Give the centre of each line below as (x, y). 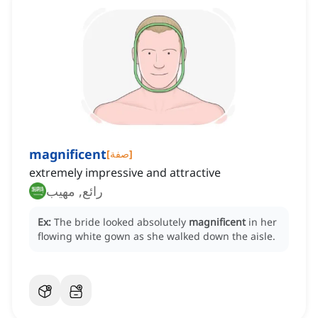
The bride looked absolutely (121, 222)
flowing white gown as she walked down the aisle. (157, 236)
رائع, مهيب (75, 191)
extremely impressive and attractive (125, 173)
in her (263, 222)
